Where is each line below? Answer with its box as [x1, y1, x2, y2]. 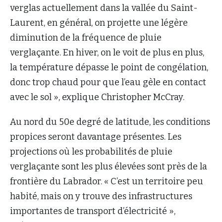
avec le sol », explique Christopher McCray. [10, 91, 184, 103]
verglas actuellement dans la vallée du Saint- [10, 2, 198, 13]
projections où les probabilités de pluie [10, 146, 172, 157]
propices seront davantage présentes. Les [10, 131, 181, 142]
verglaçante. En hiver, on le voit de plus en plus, [10, 47, 204, 58]
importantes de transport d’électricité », [10, 205, 175, 217]
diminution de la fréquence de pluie [10, 32, 162, 43]
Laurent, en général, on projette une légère [10, 17, 188, 28]
